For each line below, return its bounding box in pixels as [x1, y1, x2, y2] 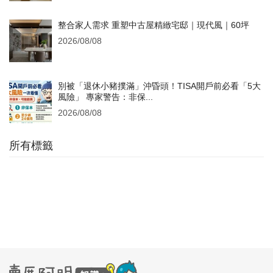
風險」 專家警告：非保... [58, 92, 153, 102]
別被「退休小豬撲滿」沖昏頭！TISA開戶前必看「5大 [58, 81, 261, 91]
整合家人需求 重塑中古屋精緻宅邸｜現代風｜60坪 [58, 20, 249, 30]
